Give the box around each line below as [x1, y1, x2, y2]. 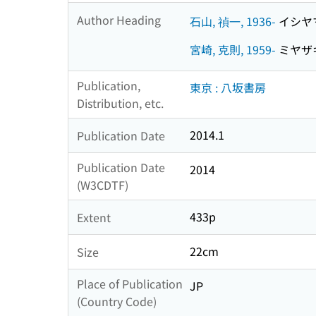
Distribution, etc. [77, 95, 164, 112]
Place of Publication [77, 275, 183, 293]
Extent [77, 208, 111, 226]
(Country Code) [77, 293, 157, 310]
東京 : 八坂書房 [190, 79, 266, 97]
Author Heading [77, 11, 161, 28]
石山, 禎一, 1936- [190, 12, 276, 30]
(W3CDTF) [77, 176, 128, 194]
